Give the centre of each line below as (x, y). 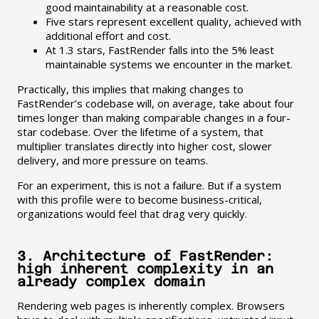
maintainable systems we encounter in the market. (169, 64)
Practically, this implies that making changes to (130, 89)
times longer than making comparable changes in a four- (153, 117)
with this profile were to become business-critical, (139, 199)
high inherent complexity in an (145, 268)
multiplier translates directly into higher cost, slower (144, 146)
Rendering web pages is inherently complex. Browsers (151, 305)
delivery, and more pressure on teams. (112, 160)
